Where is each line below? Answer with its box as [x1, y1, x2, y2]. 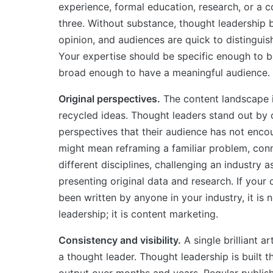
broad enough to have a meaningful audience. [58, 66, 270, 79]
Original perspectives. [58, 92, 160, 105]
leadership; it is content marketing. [58, 207, 218, 220]
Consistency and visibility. [58, 233, 181, 246]
